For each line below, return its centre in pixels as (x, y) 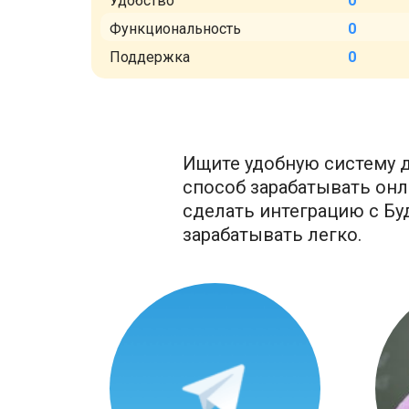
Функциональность (175, 29)
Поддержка (150, 57)
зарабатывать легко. (272, 235)
